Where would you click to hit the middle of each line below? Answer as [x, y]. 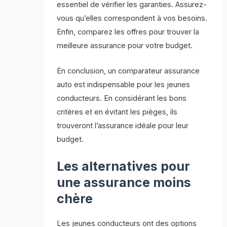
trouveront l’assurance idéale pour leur [123, 125]
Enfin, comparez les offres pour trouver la [128, 32]
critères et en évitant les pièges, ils [117, 112]
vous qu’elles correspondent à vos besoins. [132, 18]
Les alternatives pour [124, 166]
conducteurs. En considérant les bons [122, 98]
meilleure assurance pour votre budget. [125, 45]
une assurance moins [124, 183]
